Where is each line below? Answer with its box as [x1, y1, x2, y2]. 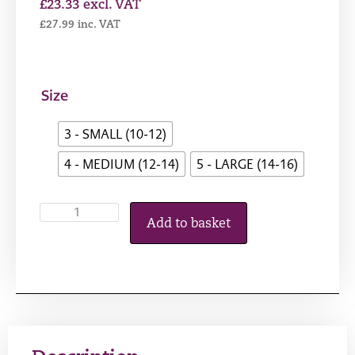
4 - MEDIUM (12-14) [64, 155, 179, 172]
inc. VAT [78, 19, 120, 30]
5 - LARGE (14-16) [197, 155, 298, 172]
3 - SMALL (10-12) [64, 125, 166, 142]
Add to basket [147, 218, 231, 231]
